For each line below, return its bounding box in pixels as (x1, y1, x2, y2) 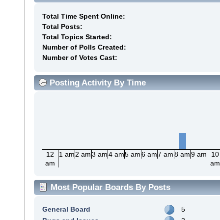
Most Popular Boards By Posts (51, 182, 170, 192)
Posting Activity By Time (50, 78, 146, 87)
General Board (42, 205, 90, 213)
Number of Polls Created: (42, 43, 126, 51)
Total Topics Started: (42, 32, 112, 41)
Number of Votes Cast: (42, 53, 117, 61)
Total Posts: (42, 22, 82, 30)
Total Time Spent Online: (42, 12, 125, 20)
